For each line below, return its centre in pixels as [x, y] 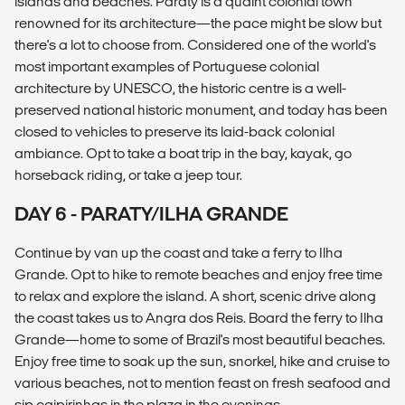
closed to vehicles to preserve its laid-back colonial [174, 132]
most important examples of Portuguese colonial [167, 67]
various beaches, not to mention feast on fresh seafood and [202, 383]
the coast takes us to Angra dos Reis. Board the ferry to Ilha [199, 318]
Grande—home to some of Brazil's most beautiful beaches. [200, 340]
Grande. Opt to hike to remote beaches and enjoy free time [198, 275]
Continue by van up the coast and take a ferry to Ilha [179, 253]
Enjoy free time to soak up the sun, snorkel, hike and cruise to [202, 362]
